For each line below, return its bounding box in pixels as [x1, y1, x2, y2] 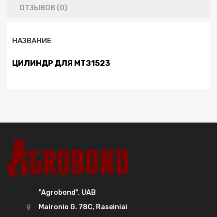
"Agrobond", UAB [39, 188, 96, 197]
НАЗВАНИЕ [12, 36, 51, 45]
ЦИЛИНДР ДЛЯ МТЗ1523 [12, 59, 110, 68]
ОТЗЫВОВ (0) [19, 3, 67, 12]
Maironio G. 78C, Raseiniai [39, 203, 127, 212]
